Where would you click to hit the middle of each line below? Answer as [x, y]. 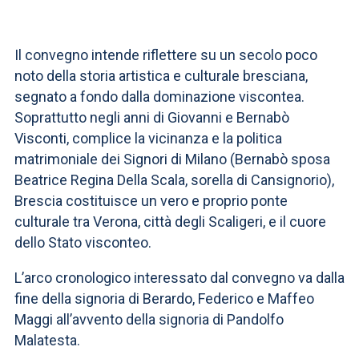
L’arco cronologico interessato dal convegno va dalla [179, 278]
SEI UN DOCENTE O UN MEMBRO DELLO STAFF [115, 42]
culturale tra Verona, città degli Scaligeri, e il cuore [170, 222]
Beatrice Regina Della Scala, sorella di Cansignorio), [174, 180]
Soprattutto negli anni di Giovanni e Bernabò [152, 117]
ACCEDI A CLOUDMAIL [103, 78]
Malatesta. [50, 340]
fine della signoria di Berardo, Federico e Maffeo [164, 298]
